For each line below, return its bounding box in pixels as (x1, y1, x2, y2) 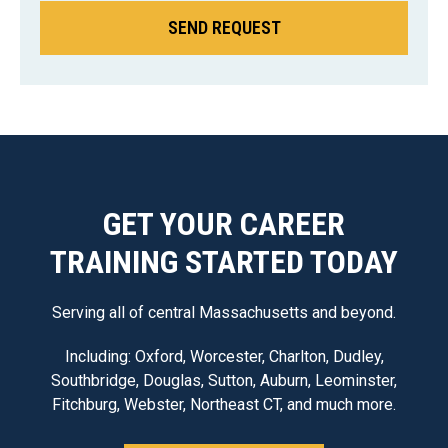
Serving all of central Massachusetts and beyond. (52, 303, 396, 323)
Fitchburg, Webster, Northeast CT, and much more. (52, 395, 396, 415)
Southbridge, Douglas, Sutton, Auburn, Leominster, (51, 371, 397, 391)
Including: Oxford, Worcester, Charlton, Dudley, (64, 347, 384, 367)
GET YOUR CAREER (103, 205, 345, 244)
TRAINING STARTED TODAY (50, 243, 398, 282)
